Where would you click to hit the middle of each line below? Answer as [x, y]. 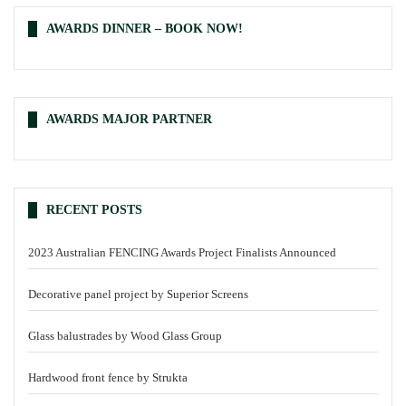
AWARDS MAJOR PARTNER [129, 119]
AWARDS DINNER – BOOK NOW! [145, 28]
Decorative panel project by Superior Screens [138, 294]
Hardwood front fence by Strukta [108, 377]
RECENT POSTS [94, 209]
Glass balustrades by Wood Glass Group [125, 335]
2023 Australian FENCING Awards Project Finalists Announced [182, 252]
